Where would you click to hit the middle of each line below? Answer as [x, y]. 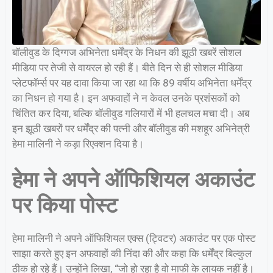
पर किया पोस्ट [65, 205]
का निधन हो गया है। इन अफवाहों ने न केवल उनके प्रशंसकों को [126, 98]
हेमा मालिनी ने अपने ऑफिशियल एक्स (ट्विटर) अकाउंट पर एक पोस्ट [134, 238]
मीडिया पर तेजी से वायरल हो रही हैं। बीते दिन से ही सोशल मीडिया [127, 68]
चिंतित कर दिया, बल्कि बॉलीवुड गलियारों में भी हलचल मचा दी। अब [131, 114]
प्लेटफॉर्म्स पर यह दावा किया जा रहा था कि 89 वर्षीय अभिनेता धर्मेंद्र [132, 83]
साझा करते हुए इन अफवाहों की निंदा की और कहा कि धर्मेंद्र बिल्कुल [132, 253]
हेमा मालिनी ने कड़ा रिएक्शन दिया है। [78, 144]
